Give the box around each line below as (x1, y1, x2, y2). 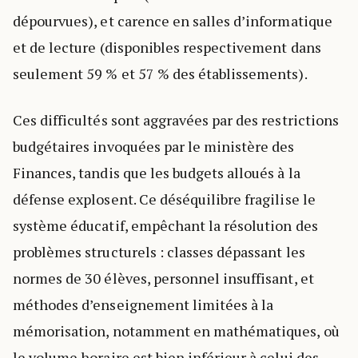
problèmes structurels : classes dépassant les (13, 241, 305, 261)
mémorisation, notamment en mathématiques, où (13, 320, 340, 340)
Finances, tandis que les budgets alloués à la (13, 162, 300, 182)
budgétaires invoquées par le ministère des (13, 136, 295, 156)
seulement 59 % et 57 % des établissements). (13, 63, 308, 83)
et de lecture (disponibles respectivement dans (13, 37, 321, 57)
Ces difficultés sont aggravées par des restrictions (13, 109, 339, 129)
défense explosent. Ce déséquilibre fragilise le (13, 189, 316, 209)
